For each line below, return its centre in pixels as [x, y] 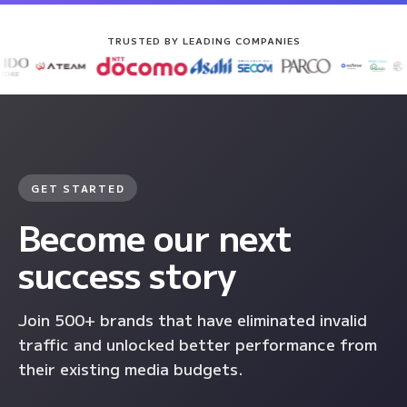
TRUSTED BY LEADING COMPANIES [203, 40]
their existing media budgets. [130, 368]
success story [127, 273]
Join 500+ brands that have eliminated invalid [193, 319]
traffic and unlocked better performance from [198, 343]
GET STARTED [78, 188]
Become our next [155, 236]
